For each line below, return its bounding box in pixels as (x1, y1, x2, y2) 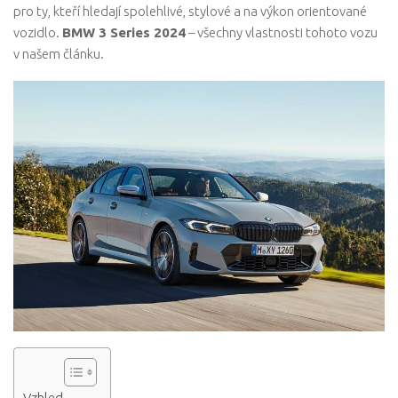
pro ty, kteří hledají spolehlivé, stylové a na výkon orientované (13, 4, 367, 19)
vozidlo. (13, 25, 62, 40)
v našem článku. (13, 46, 104, 61)
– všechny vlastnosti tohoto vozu (186, 25, 378, 40)
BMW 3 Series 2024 (62, 25, 186, 40)
